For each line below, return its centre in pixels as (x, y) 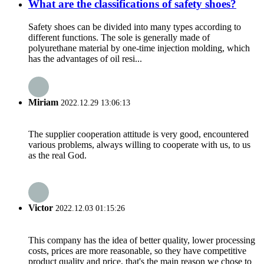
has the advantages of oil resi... (85, 58)
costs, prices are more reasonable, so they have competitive (137, 250)
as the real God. (57, 156)
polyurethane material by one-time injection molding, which (139, 48)
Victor (41, 208)
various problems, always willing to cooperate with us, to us (139, 145)
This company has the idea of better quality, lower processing (142, 240)
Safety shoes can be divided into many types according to (135, 27)
